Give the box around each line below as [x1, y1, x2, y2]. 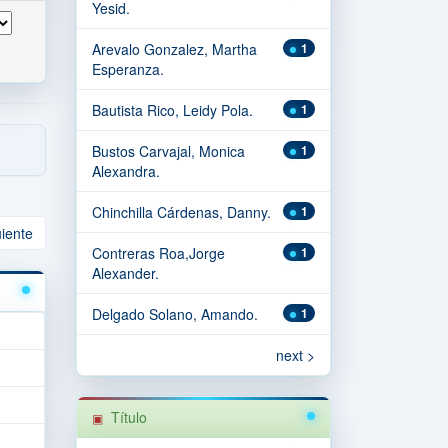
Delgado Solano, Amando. [92, 304, 258, 324]
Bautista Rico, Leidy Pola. [92, 100, 253, 120]
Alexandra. [92, 161, 160, 181]
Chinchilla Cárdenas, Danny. [92, 202, 271, 222]
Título [111, 407, 147, 427]
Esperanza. [92, 59, 164, 79]
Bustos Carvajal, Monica [92, 141, 245, 161]
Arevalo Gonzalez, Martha [92, 39, 257, 59]
